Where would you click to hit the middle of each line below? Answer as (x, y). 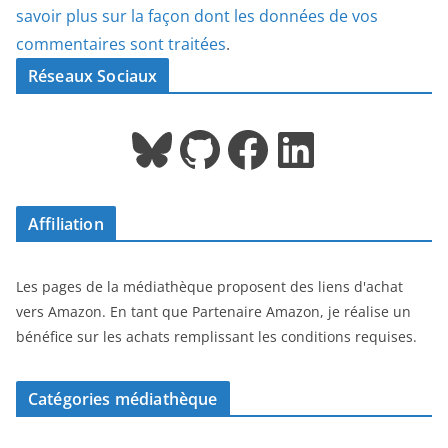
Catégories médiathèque (123, 399)
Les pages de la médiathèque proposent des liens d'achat (209, 287)
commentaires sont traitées (121, 44)
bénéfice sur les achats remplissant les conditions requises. (216, 337)
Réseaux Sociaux (93, 76)
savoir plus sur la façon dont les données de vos (197, 16)
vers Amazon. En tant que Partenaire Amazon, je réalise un (213, 312)
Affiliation (66, 224)
